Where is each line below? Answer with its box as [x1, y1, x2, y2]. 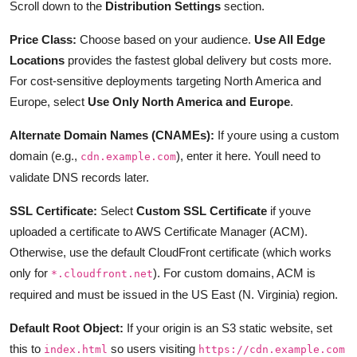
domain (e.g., [10, 148, 80, 163]
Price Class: [10, 32, 76, 46]
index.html [44, 343, 108, 355]
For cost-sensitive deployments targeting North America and [10, 73, 321, 88]
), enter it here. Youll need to [176, 148, 320, 163]
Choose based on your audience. [76, 32, 254, 46]
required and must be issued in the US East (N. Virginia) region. [10, 287, 338, 301]
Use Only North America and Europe [88, 94, 290, 108]
